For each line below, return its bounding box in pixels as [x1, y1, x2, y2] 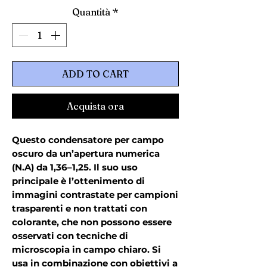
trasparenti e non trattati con [12, 203, 147, 215]
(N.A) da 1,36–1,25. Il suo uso [12, 162, 138, 173]
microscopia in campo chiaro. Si [12, 244, 161, 256]
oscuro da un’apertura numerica [12, 148, 160, 160]
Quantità [72, 6, 110, 18]
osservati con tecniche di [12, 230, 128, 242]
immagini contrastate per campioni [12, 189, 178, 201]
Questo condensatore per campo [12, 134, 164, 146]
